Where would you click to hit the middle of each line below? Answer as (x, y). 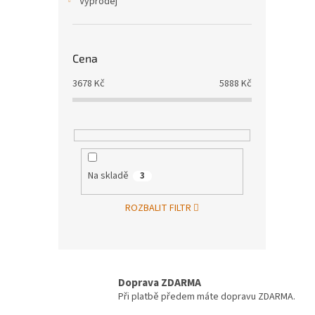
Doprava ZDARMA (160, 283)
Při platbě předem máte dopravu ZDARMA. (207, 297)
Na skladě (108, 176)
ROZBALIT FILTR (158, 208)
